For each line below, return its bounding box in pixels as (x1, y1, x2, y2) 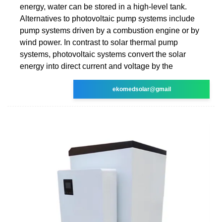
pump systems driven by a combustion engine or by (20, 26, 199, 35)
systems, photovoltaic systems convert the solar (20, 50, 186, 58)
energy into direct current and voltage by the (20, 61, 173, 70)
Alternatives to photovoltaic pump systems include (20, 14, 195, 23)
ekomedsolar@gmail (112, 85, 171, 93)
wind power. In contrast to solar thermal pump (20, 38, 178, 47)
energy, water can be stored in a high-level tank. (20, 2, 187, 11)
